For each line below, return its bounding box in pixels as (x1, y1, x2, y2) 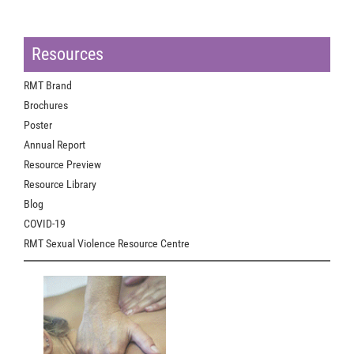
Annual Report (24, 137, 85, 151)
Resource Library (24, 177, 96, 190)
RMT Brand (24, 78, 72, 92)
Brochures (24, 98, 68, 111)
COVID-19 (24, 217, 66, 230)
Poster (24, 118, 52, 131)
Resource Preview (24, 157, 101, 171)
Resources (32, 43, 104, 64)
